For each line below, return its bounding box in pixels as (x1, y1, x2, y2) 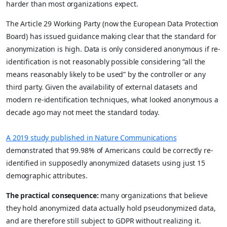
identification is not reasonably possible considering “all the (6, 56, 206, 66)
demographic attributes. (6, 170, 88, 180)
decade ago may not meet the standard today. (6, 107, 160, 117)
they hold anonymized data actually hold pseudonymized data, (6, 203, 216, 213)
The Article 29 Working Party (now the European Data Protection (6, 18, 219, 28)
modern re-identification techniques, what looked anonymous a (6, 94, 218, 104)
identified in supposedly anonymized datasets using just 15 (6, 158, 205, 168)
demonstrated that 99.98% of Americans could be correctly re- (6, 145, 213, 155)
